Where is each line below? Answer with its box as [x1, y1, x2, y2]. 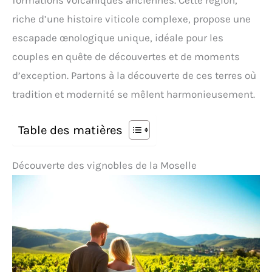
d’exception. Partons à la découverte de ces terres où [12, 69, 256, 82]
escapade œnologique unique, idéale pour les [12, 32, 223, 44]
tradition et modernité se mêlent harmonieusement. [12, 88, 255, 101]
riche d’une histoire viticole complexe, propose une [12, 13, 251, 25]
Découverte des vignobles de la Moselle [12, 159, 197, 172]
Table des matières [18, 123, 123, 138]
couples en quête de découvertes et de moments [12, 50, 240, 63]
